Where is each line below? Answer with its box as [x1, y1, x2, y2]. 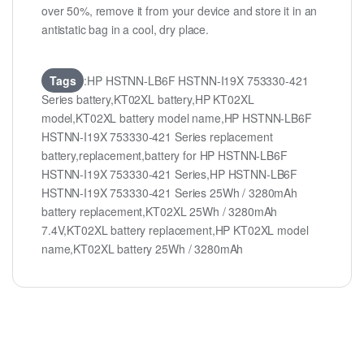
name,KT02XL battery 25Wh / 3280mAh [41, 240, 244, 258]
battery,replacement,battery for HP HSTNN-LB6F [41, 147, 288, 164]
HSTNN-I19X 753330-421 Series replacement [41, 128, 273, 145]
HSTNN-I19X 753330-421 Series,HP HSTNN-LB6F [41, 166, 298, 183]
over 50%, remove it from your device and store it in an [41, 2, 318, 19]
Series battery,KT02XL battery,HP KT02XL [41, 91, 254, 108]
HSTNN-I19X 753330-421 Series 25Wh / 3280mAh [41, 184, 297, 201]
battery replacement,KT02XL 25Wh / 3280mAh [41, 203, 278, 220]
